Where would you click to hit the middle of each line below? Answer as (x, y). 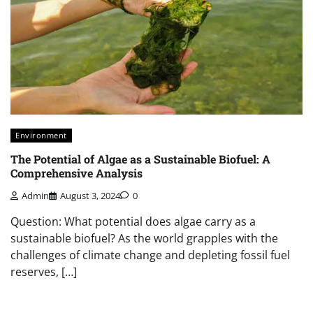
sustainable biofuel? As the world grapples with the (144, 239)
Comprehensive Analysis (77, 173)
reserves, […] (44, 272)
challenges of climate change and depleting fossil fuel (150, 255)
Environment (41, 136)
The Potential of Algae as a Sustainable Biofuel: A (140, 159)
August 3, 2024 (90, 196)
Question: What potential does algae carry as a (133, 222)
